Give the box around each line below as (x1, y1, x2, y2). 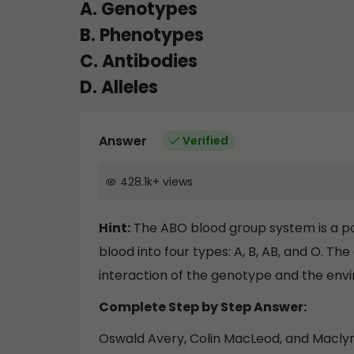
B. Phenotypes (80, 22, 204, 47)
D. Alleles (80, 74, 158, 100)
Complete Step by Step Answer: (99, 298, 307, 317)
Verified (183, 132, 228, 149)
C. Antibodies (80, 48, 198, 73)
